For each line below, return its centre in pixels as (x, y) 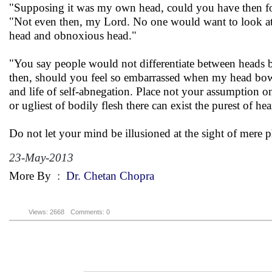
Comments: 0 (90, 212)
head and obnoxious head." (73, 36)
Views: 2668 (46, 212)
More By (30, 176)
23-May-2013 (41, 158)
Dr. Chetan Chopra (110, 176)
